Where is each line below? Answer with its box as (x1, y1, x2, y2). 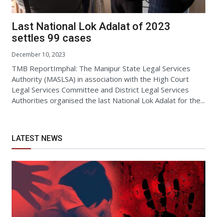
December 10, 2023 (12, 50, 65, 59)
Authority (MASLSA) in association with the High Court (12, 74, 189, 84)
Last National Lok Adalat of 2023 (12, 20, 170, 33)
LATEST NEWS (12, 134, 62, 143)
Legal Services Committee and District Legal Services (12, 85, 189, 95)
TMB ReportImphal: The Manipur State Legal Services (12, 63, 190, 74)
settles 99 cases (12, 32, 92, 45)
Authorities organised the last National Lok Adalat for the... (12, 95, 205, 106)
